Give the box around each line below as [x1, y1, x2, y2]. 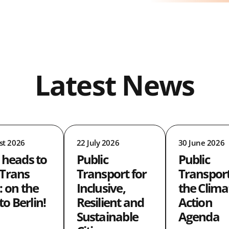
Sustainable [76, 208, 139, 225]
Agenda [178, 208, 219, 225]
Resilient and [76, 194, 144, 211]
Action [178, 194, 212, 211]
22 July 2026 [76, 137, 120, 148]
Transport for [76, 165, 147, 182]
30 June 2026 [178, 137, 225, 148]
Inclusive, [76, 179, 125, 196]
